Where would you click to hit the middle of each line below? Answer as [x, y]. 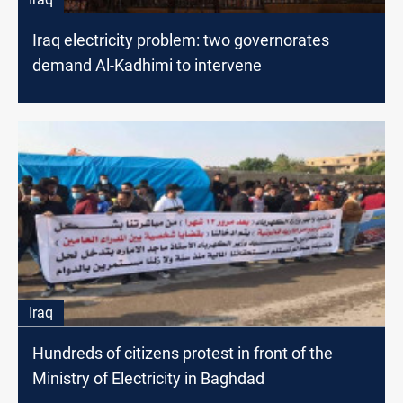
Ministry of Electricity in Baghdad [148, 379]
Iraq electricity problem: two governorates [181, 40]
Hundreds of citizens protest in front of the [183, 354]
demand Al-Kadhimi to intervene [147, 65]
